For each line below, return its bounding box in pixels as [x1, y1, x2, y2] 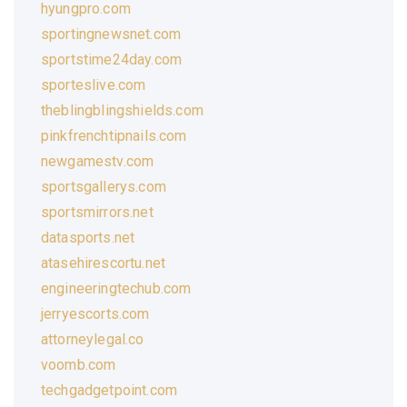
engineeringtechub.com [41, 279, 192, 297]
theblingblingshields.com [41, 101, 203, 119]
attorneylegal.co [41, 330, 144, 348]
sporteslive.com [41, 75, 146, 94]
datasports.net [41, 228, 135, 246]
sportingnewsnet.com [41, 25, 182, 43]
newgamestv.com [41, 152, 154, 170]
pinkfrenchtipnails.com [41, 126, 187, 144]
